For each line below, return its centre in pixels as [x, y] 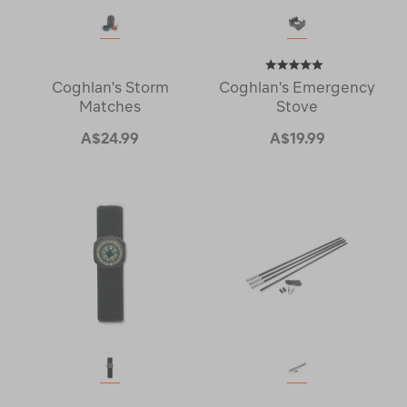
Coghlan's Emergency [297, 87]
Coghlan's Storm [110, 87]
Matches [110, 106]
